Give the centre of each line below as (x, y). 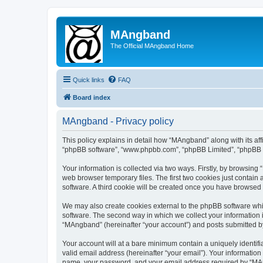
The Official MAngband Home (152, 46)
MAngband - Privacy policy (118, 121)
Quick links (89, 80)
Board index (92, 97)
